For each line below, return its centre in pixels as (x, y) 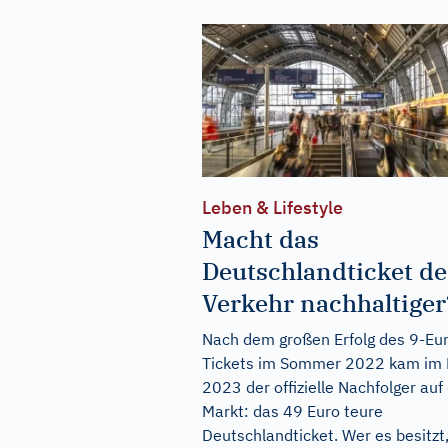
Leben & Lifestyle (272, 207)
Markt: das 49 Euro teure (292, 410)
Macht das (260, 238)
